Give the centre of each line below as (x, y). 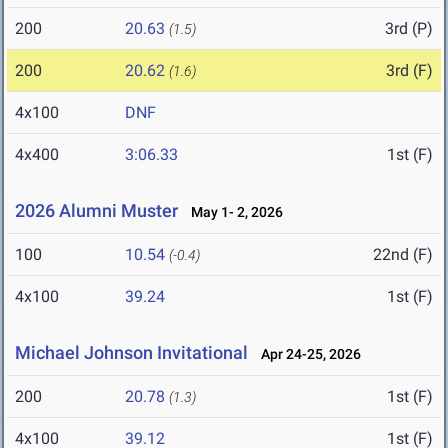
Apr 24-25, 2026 (306, 354)
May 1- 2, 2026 (232, 212)
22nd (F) (403, 255)
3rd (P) (409, 29)
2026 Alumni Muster (96, 211)
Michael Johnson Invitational (131, 353)
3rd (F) (409, 71)
